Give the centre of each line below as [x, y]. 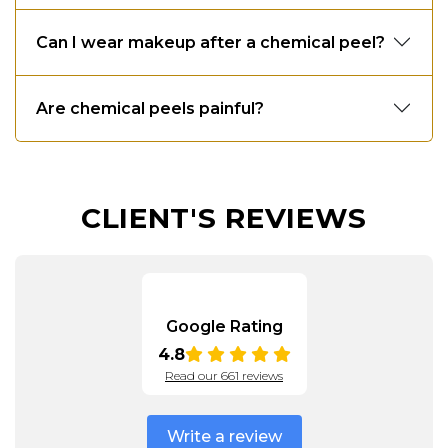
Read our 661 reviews [224, 375]
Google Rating [224, 326]
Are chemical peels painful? [150, 108]
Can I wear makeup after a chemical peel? [210, 42]
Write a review [224, 436]
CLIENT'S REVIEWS [224, 217]
